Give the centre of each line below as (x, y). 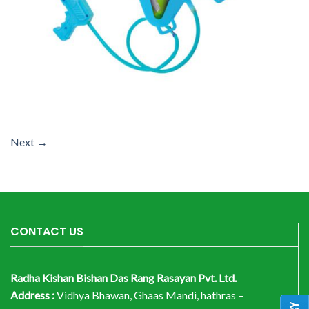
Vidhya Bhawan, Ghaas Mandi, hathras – (149, 295)
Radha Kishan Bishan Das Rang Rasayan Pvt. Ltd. (123, 277)
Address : (32, 295)
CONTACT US (47, 232)
